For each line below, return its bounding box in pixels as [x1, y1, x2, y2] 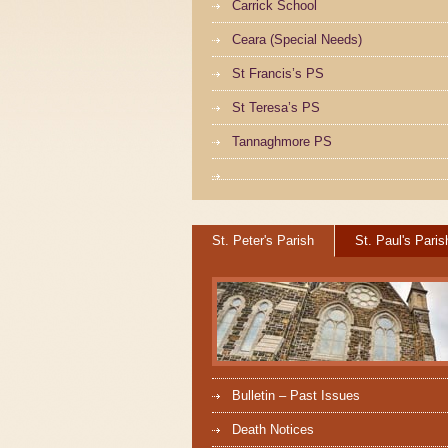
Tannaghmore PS [232, 134, 332, 149]
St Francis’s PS [232, 66, 324, 81]
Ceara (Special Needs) [232, 32, 362, 47]
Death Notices [232, 422, 314, 437]
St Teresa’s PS [232, 100, 320, 115]
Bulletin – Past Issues [232, 388, 360, 403]
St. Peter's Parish [212, 233, 314, 248]
